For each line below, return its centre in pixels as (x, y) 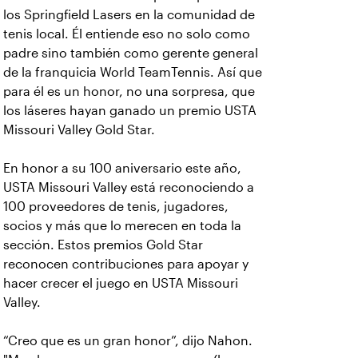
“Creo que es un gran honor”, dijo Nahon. (128, 341)
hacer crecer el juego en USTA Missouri (121, 283)
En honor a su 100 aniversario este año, (122, 168)
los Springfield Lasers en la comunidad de (129, 15)
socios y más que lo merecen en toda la (122, 226)
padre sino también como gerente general (131, 53)
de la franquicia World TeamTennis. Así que (133, 72)
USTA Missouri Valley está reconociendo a (129, 187)
